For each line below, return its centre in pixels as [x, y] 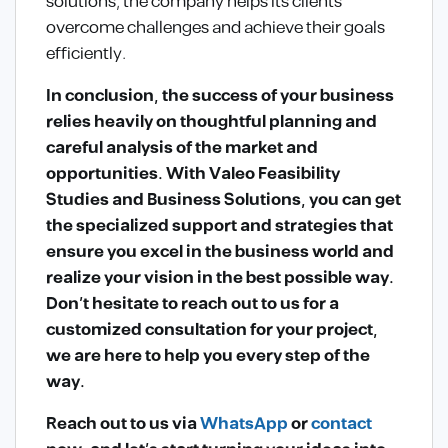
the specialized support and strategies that [219, 226]
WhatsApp [245, 424]
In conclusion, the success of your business [220, 96]
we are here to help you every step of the [208, 356]
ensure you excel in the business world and [220, 252]
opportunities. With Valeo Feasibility [193, 174]
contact [341, 424]
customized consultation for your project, [212, 330]
